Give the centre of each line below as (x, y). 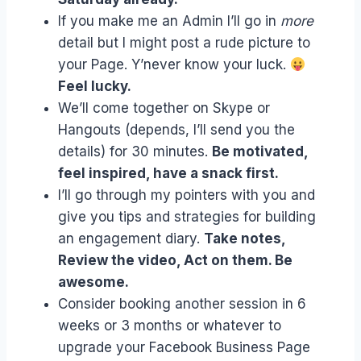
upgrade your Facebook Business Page (184, 348)
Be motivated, (260, 152)
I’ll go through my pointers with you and (187, 195)
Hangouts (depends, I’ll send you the (176, 130)
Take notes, (245, 239)
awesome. (93, 282)
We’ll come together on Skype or (164, 108)
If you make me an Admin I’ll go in (169, 21)
